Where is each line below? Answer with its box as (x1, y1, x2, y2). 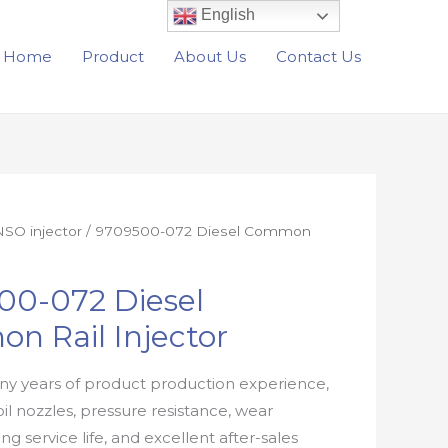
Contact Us (276, 46, 361, 66)
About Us (174, 46, 246, 66)
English (197, 6, 256, 24)
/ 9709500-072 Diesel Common (82, 223, 312, 239)
